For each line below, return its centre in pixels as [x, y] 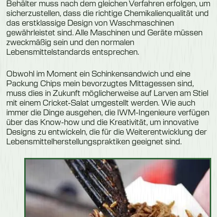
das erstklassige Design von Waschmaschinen [90, 22]
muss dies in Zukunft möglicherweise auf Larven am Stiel [107, 93]
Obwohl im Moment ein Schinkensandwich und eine [98, 73]
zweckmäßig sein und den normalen [70, 42]
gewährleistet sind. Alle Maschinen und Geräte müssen [104, 32]
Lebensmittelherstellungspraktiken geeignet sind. [94, 141]
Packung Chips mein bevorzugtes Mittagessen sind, [100, 83]
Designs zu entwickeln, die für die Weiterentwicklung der [106, 131]
